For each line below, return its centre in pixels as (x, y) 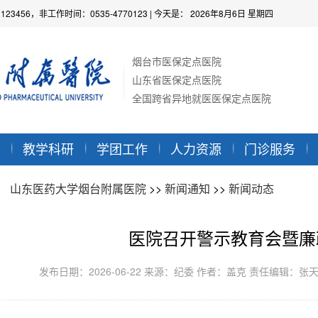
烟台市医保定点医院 (177, 61)
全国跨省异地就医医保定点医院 (202, 98)
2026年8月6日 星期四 (232, 13)
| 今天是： (169, 13)
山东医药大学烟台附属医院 (78, 188)
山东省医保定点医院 (177, 79)
